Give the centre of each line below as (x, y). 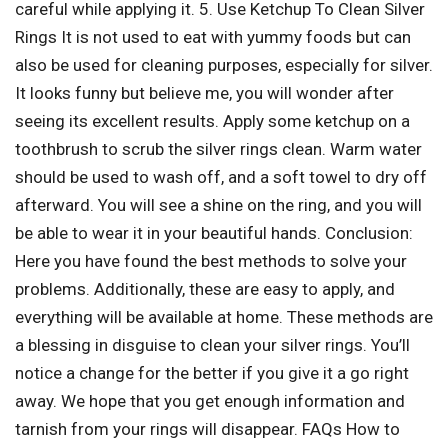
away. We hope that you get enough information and (210, 400)
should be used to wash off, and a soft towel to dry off (221, 176)
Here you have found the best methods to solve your (211, 260)
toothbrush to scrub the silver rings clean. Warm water (218, 148)
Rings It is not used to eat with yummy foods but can (213, 36)
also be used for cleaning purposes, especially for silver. (224, 64)
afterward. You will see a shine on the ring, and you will (218, 204)
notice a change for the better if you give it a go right (212, 372)
